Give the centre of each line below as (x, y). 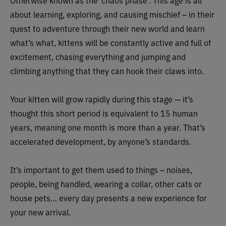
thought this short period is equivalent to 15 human (104, 113)
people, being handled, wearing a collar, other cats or (106, 184)
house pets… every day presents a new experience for (108, 198)
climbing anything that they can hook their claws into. (107, 71)
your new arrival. (40, 212)
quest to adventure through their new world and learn (107, 28)
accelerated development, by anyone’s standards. (101, 141)
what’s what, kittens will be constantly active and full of (110, 42)
